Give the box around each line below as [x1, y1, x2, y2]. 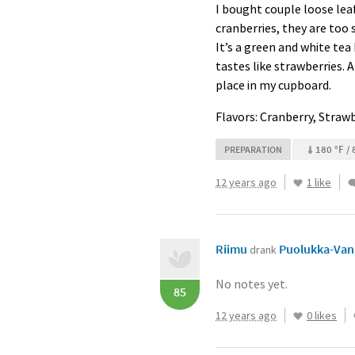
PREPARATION [224, 143, 282, 155]
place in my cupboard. [216, 77, 331, 93]
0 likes [307, 308, 337, 323]
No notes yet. [216, 276, 288, 292]
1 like [307, 175, 331, 189]
